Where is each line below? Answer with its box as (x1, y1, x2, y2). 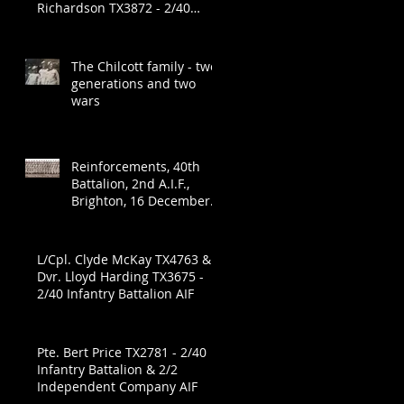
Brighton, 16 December (71, 192, 210, 210)
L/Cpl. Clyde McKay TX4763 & (37, 251, 211, 269)
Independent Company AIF (37, 378, 197, 396)
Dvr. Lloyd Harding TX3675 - (37, 268, 204, 286)
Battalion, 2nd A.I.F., (71, 175, 189, 193)
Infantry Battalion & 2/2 (37, 361, 178, 379)
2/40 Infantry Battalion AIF (37, 285, 194, 303)
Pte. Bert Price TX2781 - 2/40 (37, 344, 207, 362)
